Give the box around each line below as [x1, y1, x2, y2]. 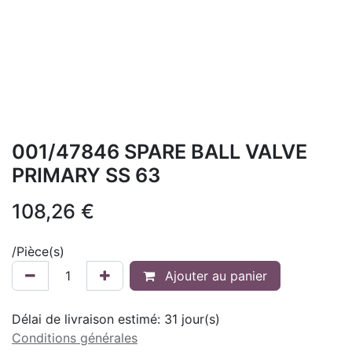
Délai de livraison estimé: [12, 311, 164, 327]
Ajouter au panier [161, 268, 267, 284]
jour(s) [178, 311, 220, 327]
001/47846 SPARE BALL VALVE [12, 140, 307, 163]
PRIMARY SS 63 [12, 163, 160, 187]
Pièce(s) [16, 244, 64, 259]
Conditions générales [12, 330, 137, 346]
